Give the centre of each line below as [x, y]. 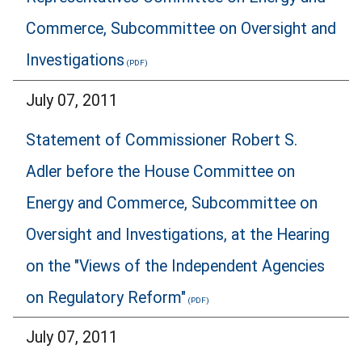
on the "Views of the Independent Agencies [175, 266]
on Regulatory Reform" [106, 297]
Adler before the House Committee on [160, 171]
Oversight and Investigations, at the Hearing [178, 234]
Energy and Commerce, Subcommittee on [172, 203]
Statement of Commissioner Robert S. [162, 140]
